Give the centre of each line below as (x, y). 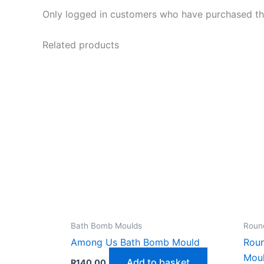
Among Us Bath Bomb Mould (135, 242)
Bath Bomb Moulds (106, 225)
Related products (81, 44)
